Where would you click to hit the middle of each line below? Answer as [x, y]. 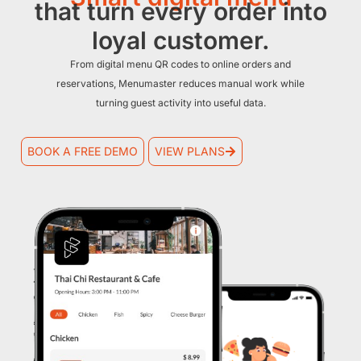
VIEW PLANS [190, 151]
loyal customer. [180, 41]
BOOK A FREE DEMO [82, 151]
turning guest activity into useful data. [180, 103]
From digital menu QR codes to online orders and [180, 64]
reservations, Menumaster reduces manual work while [180, 84]
